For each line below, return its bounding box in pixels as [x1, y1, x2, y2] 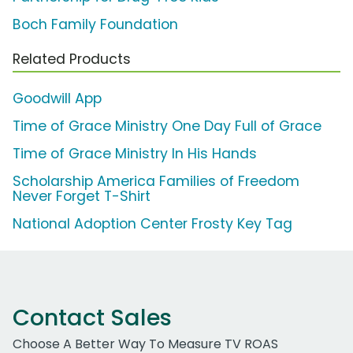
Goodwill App [13, 89, 102, 109]
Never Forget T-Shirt [13, 187, 150, 206]
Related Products [13, 50, 131, 69]
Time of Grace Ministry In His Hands [13, 144, 257, 164]
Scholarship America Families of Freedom [13, 172, 299, 191]
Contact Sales [13, 302, 172, 334]
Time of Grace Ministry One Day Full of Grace [13, 117, 321, 136]
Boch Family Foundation [13, 15, 178, 35]
